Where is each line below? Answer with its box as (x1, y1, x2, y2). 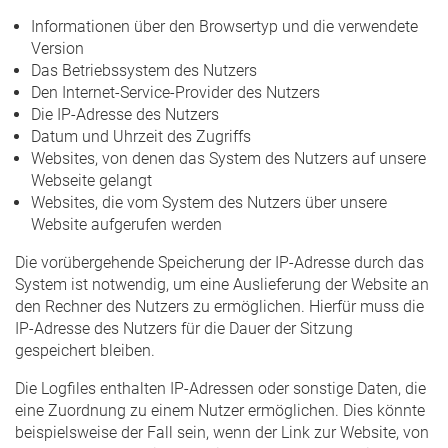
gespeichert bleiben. (15, 340, 155, 360)
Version (31, 38, 84, 58)
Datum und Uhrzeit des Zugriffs (31, 126, 251, 146)
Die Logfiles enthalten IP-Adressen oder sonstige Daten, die (15, 378, 426, 398)
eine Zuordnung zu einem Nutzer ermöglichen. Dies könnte (15, 400, 425, 420)
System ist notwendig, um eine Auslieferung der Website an (15, 274, 429, 294)
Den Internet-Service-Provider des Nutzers (31, 82, 320, 102)
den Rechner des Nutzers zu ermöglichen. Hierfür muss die (15, 296, 424, 316)
